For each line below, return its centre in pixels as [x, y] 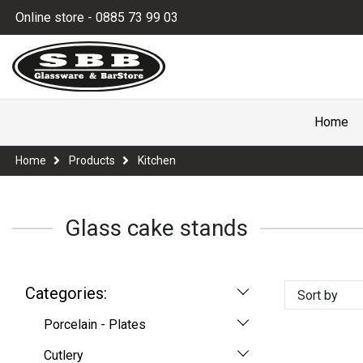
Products [92, 161]
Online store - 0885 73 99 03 [97, 17]
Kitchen [157, 161]
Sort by [318, 295]
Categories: [66, 294]
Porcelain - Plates [95, 324]
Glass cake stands [156, 228]
